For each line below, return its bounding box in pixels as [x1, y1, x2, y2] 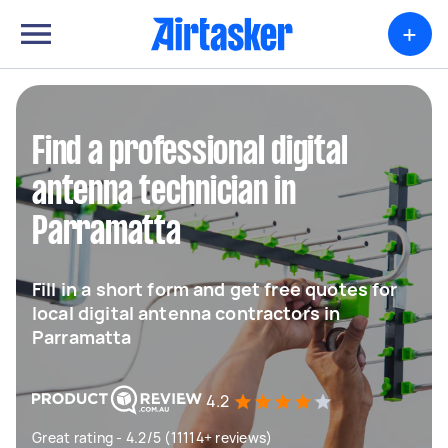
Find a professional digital [32, 135, 348, 171]
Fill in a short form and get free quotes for [32, 277, 398, 301]
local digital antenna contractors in [32, 301, 341, 325]
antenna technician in [32, 175, 296, 211]
